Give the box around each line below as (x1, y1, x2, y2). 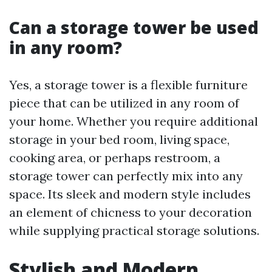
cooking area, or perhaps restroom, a (9, 150, 220, 165)
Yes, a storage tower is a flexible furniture (9, 77, 248, 92)
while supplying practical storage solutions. (9, 223, 259, 238)
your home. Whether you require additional (9, 114, 258, 129)
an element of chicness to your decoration (9, 205, 252, 220)
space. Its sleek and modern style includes (9, 186, 251, 202)
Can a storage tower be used (9, 16, 259, 39)
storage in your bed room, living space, (9, 132, 229, 147)
